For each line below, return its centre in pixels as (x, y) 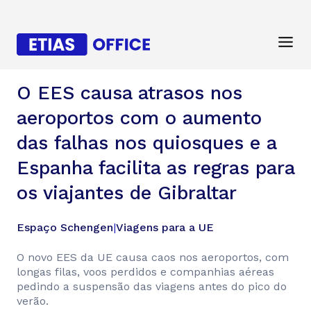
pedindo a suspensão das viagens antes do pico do (152, 286)
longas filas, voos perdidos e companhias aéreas (145, 272)
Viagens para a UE (165, 227)
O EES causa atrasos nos (129, 93)
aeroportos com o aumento (139, 118)
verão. (33, 301)
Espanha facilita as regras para (155, 168)
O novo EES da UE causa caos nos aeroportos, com (153, 257)
